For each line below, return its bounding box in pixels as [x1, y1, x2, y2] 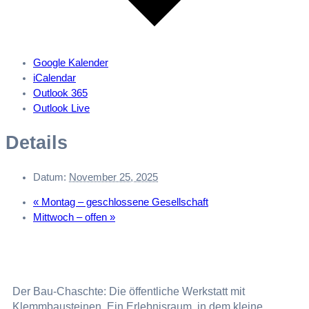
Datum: [33, 171, 66, 183]
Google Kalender [33, 57, 108, 68]
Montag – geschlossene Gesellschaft [39, 197, 208, 208]
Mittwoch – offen [33, 212, 110, 223]
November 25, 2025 [69, 171, 158, 183]
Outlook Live [33, 102, 90, 114]
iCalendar [33, 72, 76, 83]
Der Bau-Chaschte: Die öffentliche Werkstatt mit [12, 286, 245, 298]
